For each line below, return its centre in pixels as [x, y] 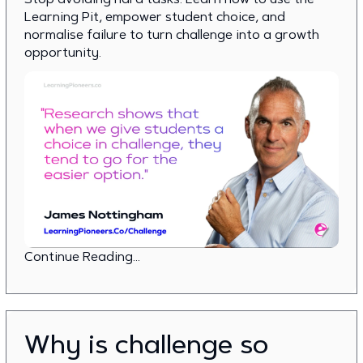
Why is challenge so [146, 344]
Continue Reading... [82, 256]
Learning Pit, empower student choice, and [155, 16]
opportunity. [63, 52]
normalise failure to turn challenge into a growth [172, 34]
